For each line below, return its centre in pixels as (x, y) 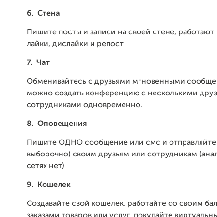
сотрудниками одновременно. (85, 105)
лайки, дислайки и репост (75, 44)
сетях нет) (46, 166)
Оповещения (62, 124)
